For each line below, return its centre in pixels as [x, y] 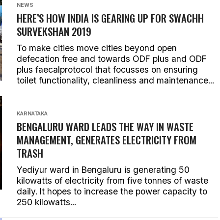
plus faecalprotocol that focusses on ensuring [107, 69]
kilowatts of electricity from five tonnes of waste [112, 180]
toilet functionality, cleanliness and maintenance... [115, 80]
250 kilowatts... [46, 202]
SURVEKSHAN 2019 [54, 31]
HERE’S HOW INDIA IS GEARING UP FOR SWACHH [110, 18]
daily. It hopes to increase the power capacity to [112, 191]
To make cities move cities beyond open [97, 48]
